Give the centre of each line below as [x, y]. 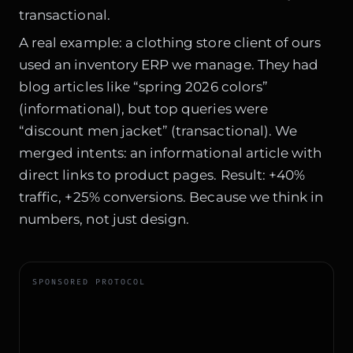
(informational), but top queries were [143, 108]
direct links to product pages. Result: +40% [162, 175]
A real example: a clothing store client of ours [170, 42]
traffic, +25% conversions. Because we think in [171, 197]
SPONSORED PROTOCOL [89, 281]
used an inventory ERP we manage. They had [169, 64]
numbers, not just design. [104, 219]
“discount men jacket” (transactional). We [158, 130]
